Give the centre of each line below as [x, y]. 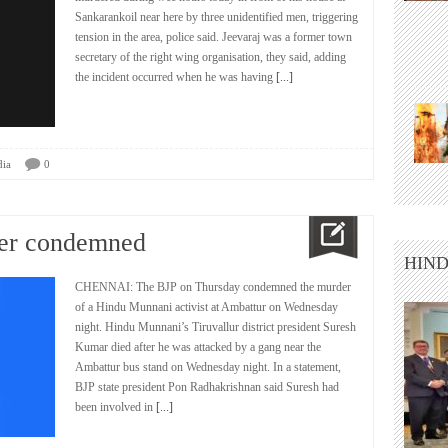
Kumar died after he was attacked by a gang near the [198, 347]
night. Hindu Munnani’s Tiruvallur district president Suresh [215, 327]
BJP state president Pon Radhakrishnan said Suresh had [207, 387]
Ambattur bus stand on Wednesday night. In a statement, [208, 367]
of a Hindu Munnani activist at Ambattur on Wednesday [206, 307]
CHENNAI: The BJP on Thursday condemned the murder [213, 287]
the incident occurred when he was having [174, 77]
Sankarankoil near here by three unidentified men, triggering [216, 17]
